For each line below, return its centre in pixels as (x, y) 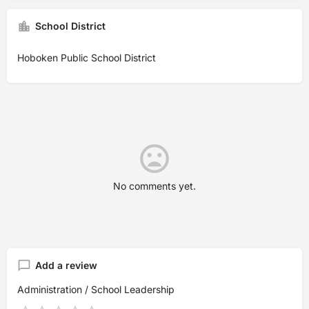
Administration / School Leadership (96, 289)
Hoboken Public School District (87, 58)
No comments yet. (154, 186)
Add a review (66, 265)
